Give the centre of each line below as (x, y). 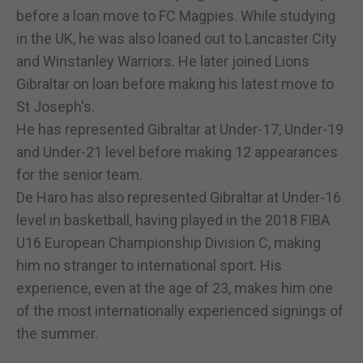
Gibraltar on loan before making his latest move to (175, 83)
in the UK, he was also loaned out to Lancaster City (177, 38)
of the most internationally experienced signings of (180, 310)
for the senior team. (79, 174)
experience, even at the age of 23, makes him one (175, 288)
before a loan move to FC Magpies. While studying (176, 15)
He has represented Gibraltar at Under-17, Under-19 (180, 129)
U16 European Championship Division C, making (169, 242)
